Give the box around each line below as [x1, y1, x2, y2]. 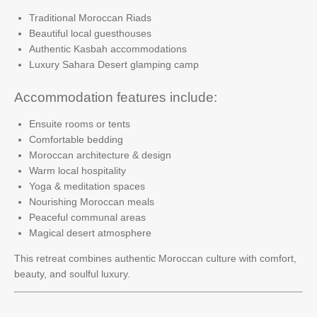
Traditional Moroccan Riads [29, 11, 151, 23]
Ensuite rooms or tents [29, 118, 130, 129]
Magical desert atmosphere [29, 227, 151, 238]
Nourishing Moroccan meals [29, 196, 154, 207]
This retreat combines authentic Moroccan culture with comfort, [14, 253, 296, 264]
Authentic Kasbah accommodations [29, 42, 187, 54]
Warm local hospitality [29, 165, 126, 176]
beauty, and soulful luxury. [14, 268, 130, 279]
